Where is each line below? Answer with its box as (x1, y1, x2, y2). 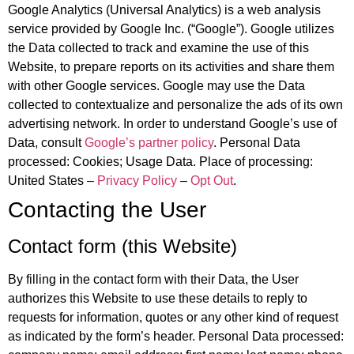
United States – (8, 174, 97, 188)
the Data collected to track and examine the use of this (8, 41, 309, 55)
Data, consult (8, 136, 85, 150)
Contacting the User (8, 198, 206, 223)
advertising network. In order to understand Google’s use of (8, 117, 337, 131)
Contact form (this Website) (8, 235, 237, 258)
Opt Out (190, 174, 233, 188)
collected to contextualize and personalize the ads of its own (8, 98, 343, 112)
